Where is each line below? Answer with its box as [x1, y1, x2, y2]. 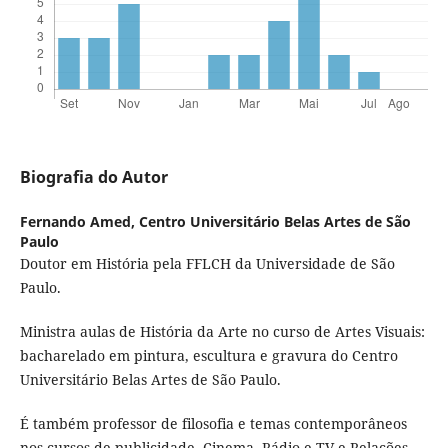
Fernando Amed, [19, 212, 139, 232]
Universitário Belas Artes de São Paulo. [19, 370, 281, 390]
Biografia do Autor [19, 166, 168, 189]
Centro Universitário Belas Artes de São [138, 212, 411, 232]
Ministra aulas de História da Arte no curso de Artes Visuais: [19, 322, 425, 342]
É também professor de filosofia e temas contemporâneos [19, 414, 407, 434]
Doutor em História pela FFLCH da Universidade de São [19, 254, 395, 274]
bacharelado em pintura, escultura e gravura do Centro [19, 346, 398, 366]
